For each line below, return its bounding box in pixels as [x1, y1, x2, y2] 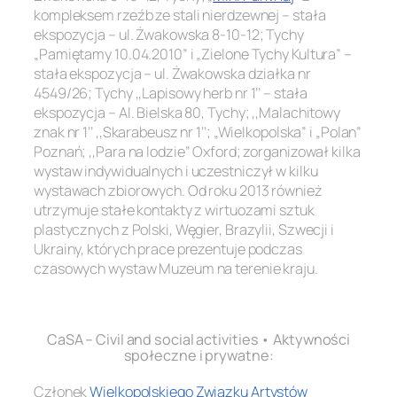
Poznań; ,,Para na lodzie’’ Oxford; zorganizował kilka [34, 141, 361, 161]
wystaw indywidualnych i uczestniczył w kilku [34, 160, 318, 181]
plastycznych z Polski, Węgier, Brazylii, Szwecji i [34, 219, 334, 239]
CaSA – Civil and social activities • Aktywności [46, 329, 351, 349]
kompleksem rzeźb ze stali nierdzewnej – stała [34, 4, 326, 25]
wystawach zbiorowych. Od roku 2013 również [34, 180, 323, 200]
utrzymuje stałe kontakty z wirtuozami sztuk [34, 199, 315, 220]
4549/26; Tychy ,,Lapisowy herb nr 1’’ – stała [34, 82, 307, 103]
